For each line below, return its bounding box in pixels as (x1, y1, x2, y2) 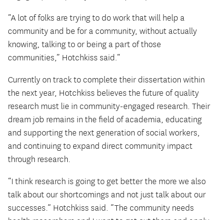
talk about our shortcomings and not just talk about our (8, 190, 206, 200)
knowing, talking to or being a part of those (8, 40, 161, 50)
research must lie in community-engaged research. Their (8, 101, 210, 111)
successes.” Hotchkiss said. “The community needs (8, 203, 194, 213)
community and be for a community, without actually (8, 27, 197, 37)
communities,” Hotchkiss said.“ (8, 53, 120, 63)
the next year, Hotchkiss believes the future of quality (8, 88, 199, 98)
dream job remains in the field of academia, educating (8, 114, 202, 125)
